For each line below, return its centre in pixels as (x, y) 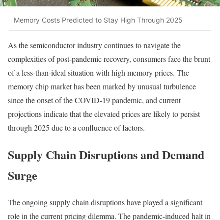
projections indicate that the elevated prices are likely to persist (104, 114)
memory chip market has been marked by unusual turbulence (102, 86)
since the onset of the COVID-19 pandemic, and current (94, 100)
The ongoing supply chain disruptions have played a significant (105, 202)
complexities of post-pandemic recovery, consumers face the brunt (109, 59)
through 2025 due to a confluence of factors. (76, 128)
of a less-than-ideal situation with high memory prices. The (98, 73)
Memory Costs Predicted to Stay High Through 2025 (98, 20)
